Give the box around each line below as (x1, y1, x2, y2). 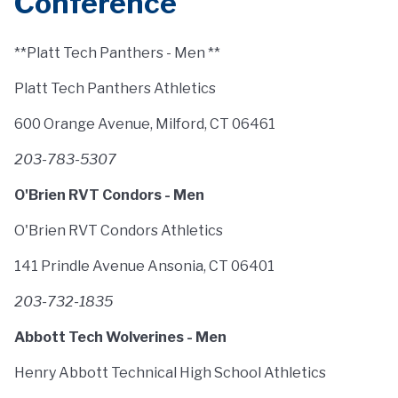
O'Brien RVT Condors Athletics (14, 222, 223, 239)
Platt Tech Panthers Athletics (14, 80, 216, 97)
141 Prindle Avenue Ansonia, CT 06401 (14, 258, 275, 275)
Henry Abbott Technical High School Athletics (14, 364, 326, 381)
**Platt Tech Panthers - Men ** (14, 44, 220, 61)
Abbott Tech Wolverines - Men (14, 329, 227, 346)
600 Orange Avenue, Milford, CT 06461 (14, 115, 275, 132)
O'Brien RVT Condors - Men (14, 187, 204, 203)
